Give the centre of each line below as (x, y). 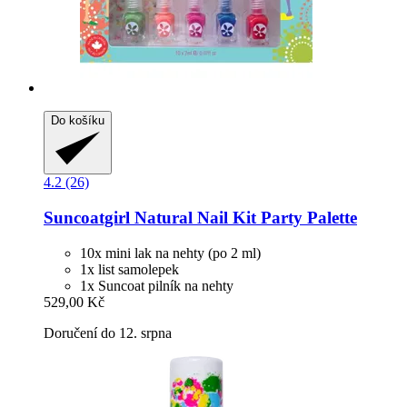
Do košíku (78, 121)
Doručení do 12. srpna (108, 333)
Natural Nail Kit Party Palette (243, 217)
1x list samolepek (129, 269)
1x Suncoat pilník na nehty (157, 285)
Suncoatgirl (87, 217)
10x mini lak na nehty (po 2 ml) (170, 253)
